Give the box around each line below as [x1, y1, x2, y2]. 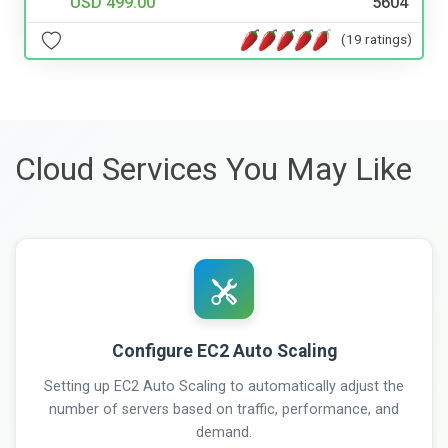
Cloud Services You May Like [15, 149, 412, 188]
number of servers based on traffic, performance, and [49, 400, 399, 418]
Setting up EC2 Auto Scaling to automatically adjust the [44, 377, 404, 395]
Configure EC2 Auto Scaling [111, 340, 337, 361]
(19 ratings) [341, 31, 412, 48]
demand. [196, 423, 252, 441]
